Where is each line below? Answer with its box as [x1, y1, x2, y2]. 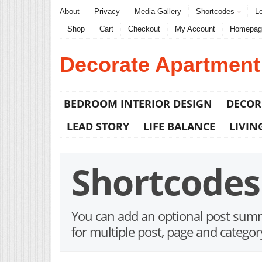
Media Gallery [135, 7, 181, 16]
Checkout [128, 25, 160, 33]
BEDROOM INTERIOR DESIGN [64, 96, 212, 111]
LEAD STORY [67, 119, 129, 133]
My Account [175, 25, 215, 33]
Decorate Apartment [60, 53, 260, 77]
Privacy [94, 7, 120, 16]
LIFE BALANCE [143, 119, 215, 133]
